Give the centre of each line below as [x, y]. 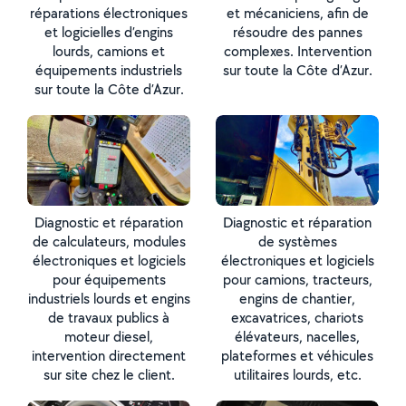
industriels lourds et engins [109, 299]
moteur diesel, [109, 337]
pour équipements [109, 280]
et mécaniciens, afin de [297, 13]
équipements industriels [109, 70]
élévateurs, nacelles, [297, 337]
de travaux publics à [109, 318]
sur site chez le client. [109, 375]
